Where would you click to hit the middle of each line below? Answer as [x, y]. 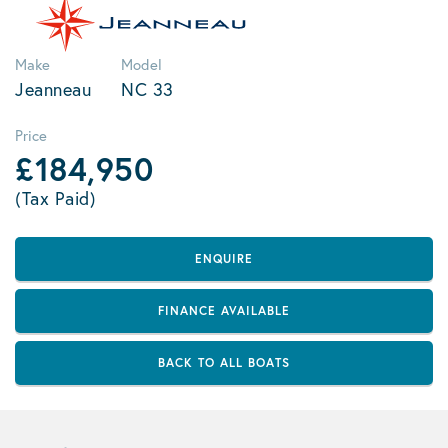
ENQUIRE [224, 258]
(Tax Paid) [55, 198]
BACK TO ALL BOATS [224, 362]
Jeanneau [53, 89]
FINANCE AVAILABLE [224, 310]
